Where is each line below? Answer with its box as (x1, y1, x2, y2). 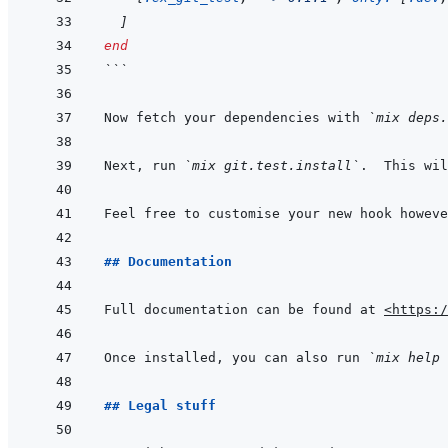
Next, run (104, 158, 184, 174)
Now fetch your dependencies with (104, 110, 368, 126)
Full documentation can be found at (104, 302, 384, 318)
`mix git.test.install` (184, 158, 360, 174)
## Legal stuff (104, 398, 216, 414)
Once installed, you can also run (104, 350, 368, 366)
